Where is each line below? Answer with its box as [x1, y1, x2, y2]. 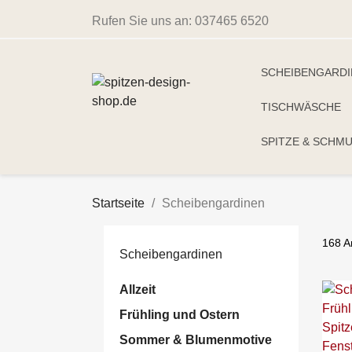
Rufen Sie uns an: [92, 14, 195, 27]
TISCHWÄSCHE [261, 101, 341, 113]
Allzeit [119, 283, 156, 296]
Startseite [92, 196, 145, 210]
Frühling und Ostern [119, 308, 240, 321]
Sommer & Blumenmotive [119, 333, 272, 346]
